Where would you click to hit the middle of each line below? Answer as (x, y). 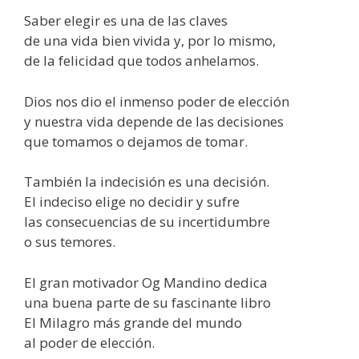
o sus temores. (70, 242)
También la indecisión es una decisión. (147, 182)
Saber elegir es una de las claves (126, 21)
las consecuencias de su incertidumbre (147, 222)
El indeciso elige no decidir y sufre (132, 202)
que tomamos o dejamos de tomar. (136, 141)
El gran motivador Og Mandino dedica (146, 282)
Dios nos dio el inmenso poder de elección (157, 101)
